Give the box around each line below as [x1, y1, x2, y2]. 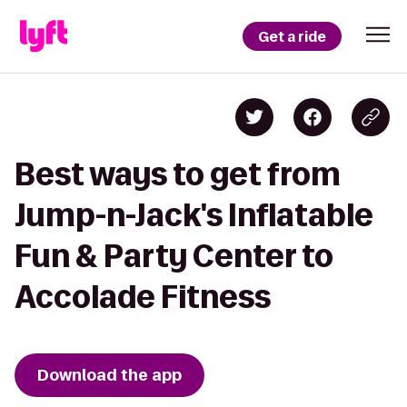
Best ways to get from [15, 157, 341, 191]
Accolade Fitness [15, 280, 271, 313]
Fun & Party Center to [15, 239, 333, 273]
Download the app [37, 364, 182, 386]
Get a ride [258, 26, 326, 46]
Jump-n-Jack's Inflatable [15, 198, 373, 232]
